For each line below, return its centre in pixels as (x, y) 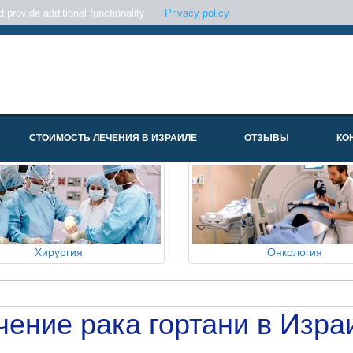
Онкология (295, 253)
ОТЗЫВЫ (267, 138)
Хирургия (58, 253)
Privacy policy (197, 13)
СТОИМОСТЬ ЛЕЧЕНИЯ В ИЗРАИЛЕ (113, 138)
